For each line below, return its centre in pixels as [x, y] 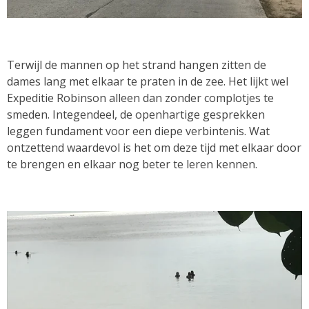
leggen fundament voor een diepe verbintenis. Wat [138, 131]
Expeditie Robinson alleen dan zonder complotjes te [140, 98]
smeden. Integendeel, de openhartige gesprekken [136, 114]
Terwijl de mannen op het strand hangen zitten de [137, 64]
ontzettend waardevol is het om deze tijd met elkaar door [154, 147]
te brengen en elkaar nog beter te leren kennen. [132, 164]
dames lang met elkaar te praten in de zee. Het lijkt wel [148, 81]
